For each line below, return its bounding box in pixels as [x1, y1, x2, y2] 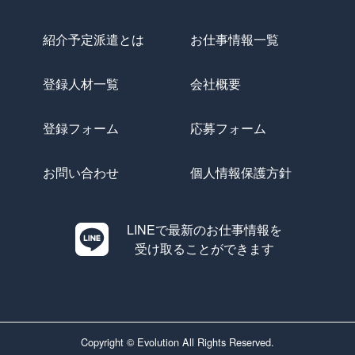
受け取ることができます [135, 239, 274, 258]
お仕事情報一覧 [190, 30, 279, 49]
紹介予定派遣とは [43, 30, 145, 49]
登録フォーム [43, 119, 120, 138]
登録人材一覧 [43, 74, 120, 94]
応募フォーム [190, 119, 266, 138]
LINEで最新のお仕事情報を [127, 220, 282, 239]
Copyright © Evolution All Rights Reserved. [81, 334, 274, 350]
